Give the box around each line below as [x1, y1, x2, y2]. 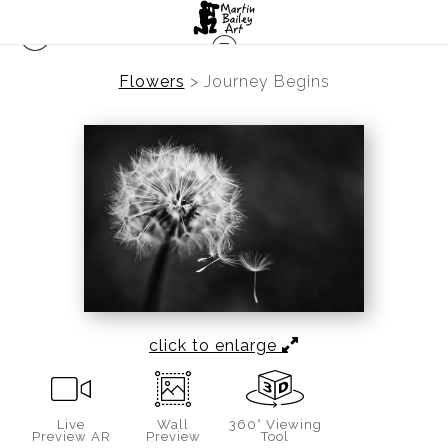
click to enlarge [149, 335, 282, 355]
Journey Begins [203, 72, 330, 91]
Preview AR [31, 428, 111, 444]
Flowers [118, 72, 185, 91]
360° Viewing [228, 416, 322, 432]
